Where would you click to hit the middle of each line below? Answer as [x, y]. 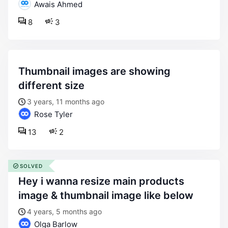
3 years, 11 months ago [66, 102]
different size [51, 85]
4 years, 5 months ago [64, 211]
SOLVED [31, 166]
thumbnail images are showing [22, 71]
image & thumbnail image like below [106, 195]
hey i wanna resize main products [22, 181]
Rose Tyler [52, 114]
